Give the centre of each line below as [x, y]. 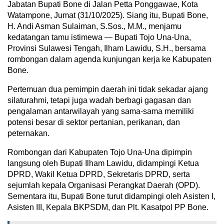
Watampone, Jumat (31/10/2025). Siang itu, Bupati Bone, [108, 15]
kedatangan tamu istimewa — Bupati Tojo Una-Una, [99, 37]
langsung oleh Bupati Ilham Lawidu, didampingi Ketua [103, 163]
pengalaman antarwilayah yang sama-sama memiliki [101, 111]
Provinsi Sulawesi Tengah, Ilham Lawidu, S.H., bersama [107, 48]
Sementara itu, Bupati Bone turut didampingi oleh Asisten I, [111, 196]
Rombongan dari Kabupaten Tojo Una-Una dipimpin [100, 152]
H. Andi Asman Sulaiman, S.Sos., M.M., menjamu [94, 26]
